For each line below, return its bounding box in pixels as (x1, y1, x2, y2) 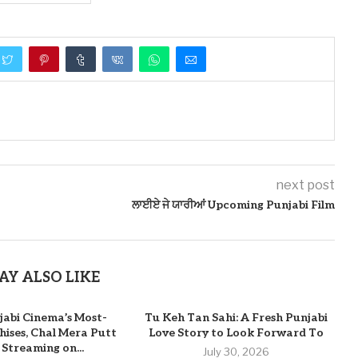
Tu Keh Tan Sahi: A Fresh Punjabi (145, 311, 328, 325)
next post (275, 177, 335, 193)
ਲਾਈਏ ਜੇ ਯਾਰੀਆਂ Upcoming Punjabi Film (131, 198, 335, 213)
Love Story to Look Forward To (149, 326, 324, 340)
